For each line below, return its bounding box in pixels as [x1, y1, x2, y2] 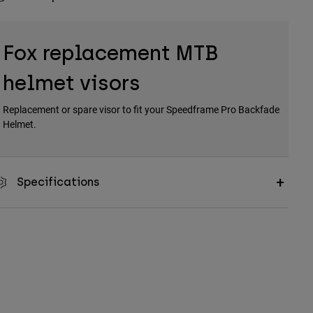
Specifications [16, 175, 99, 189]
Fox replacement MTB [2, 41, 218, 66]
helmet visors [2, 71, 140, 96]
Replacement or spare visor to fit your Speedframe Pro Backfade [2, 103, 279, 117]
